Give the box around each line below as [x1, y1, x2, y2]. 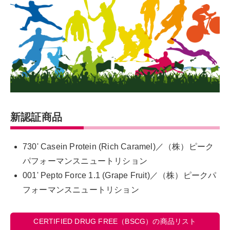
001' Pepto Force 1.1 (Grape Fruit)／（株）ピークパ [23, 170, 217, 180]
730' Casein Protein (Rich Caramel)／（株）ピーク [23, 142, 214, 151]
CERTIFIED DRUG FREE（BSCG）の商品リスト [33, 217, 197, 225]
